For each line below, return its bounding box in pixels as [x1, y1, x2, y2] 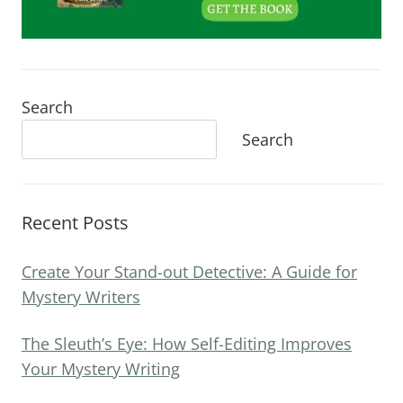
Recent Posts [22, 210, 129, 236]
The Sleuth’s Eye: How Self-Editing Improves [22, 333, 352, 355]
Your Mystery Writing [22, 358, 180, 381]
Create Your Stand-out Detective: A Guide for [22, 261, 357, 283]
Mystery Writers [22, 286, 140, 309]
